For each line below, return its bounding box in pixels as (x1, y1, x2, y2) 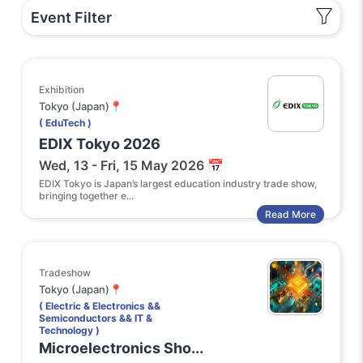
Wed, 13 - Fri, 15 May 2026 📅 (39, 157, 224, 173)
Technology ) (39, 324, 100, 336)
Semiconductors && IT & (39, 312, 152, 324)
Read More (265, 208, 316, 220)
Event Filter (31, 9, 112, 26)
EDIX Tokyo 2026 (39, 135, 160, 152)
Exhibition (39, 83, 84, 96)
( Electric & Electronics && (39, 300, 160, 312)
